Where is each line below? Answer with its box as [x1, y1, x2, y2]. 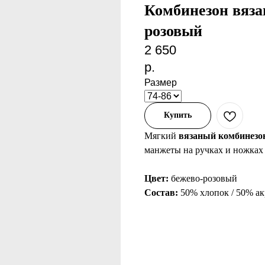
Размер [144, 77, 177, 88]
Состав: [144, 188, 180, 198]
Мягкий [144, 131, 176, 141]
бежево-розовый [171, 173, 237, 183]
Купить [164, 111, 192, 119]
